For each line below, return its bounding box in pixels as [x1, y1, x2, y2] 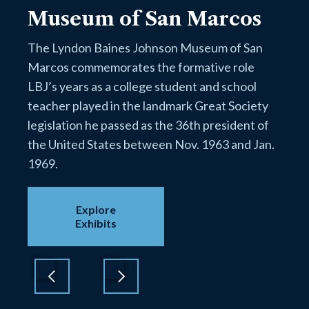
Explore [76, 202, 117, 216]
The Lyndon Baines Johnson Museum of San [28, 39, 263, 55]
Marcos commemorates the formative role [28, 59, 255, 74]
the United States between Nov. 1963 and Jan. [28, 136, 275, 152]
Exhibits [75, 216, 117, 230]
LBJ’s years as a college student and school [28, 78, 257, 94]
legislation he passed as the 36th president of [28, 117, 269, 132]
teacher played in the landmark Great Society [28, 97, 268, 113]
